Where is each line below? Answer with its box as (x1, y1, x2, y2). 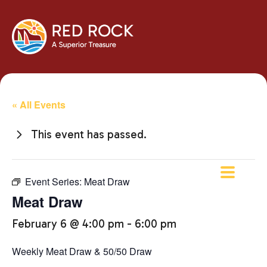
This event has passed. (31, 128, 147, 142)
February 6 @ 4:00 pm (12, 217, 124, 231)
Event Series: (25, 175, 84, 189)
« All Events (12, 98, 66, 112)
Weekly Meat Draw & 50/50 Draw (12, 244, 152, 259)
